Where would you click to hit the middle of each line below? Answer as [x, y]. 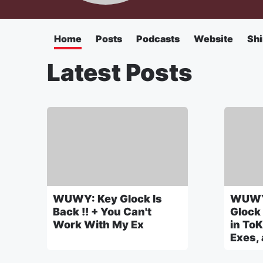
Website [213, 39]
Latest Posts [120, 73]
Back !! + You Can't [102, 211]
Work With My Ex [98, 224]
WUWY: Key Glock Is [107, 198]
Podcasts [158, 39]
